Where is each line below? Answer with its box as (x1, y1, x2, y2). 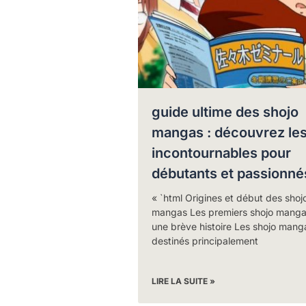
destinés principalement (151, 234, 258, 247)
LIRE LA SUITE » (151, 275, 215, 286)
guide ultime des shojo (151, 103, 298, 120)
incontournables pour (151, 144, 291, 161)
